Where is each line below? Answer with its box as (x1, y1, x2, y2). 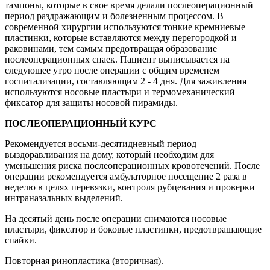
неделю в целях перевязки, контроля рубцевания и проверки (5, 181, 255, 192)
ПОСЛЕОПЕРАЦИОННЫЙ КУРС (5, 118, 157, 128)
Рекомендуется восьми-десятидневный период (5, 138, 196, 149)
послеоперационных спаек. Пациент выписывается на (5, 54, 230, 64)
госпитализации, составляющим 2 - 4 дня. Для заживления (5, 75, 246, 86)
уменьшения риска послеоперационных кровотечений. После (5, 160, 260, 171)
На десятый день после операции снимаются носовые (5, 213, 227, 224)
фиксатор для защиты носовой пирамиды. (5, 97, 178, 108)
